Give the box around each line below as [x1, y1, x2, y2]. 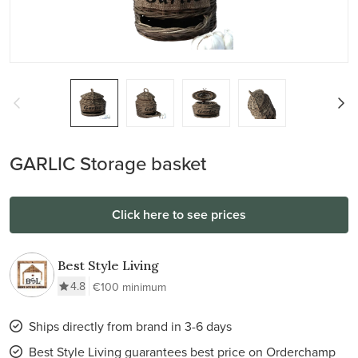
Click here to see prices [112, 205, 246, 224]
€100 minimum [93, 279, 166, 295]
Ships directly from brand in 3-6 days [29, 317, 232, 335]
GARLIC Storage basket [10, 149, 206, 177]
